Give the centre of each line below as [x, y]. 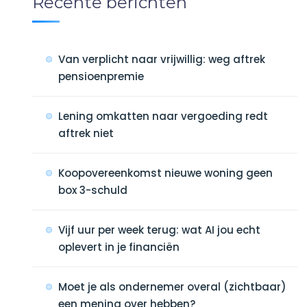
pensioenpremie [101, 76]
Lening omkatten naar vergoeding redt [163, 116]
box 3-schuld [93, 190]
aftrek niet [86, 133]
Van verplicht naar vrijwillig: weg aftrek [161, 59]
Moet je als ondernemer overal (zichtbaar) [172, 287]
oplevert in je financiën [119, 247]
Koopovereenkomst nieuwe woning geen [165, 173]
